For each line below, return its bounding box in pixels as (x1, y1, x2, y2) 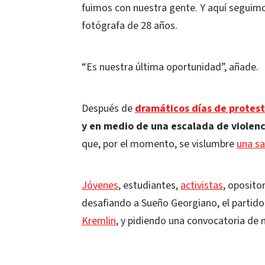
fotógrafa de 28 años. (82, 18, 177, 33)
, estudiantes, (118, 178, 180, 193)
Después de (82, 101, 135, 116)
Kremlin (82, 214, 116, 228)
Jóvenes (82, 178, 118, 193)
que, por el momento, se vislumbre (82, 137, 237, 151)
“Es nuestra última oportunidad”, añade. (82, 60, 258, 75)
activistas (180, 178, 223, 193)
